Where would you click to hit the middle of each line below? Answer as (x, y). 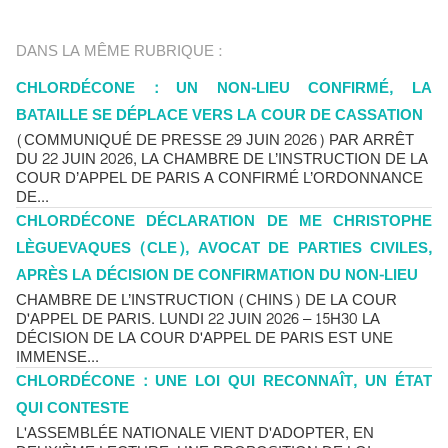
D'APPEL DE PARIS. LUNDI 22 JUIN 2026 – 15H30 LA (198, 319)
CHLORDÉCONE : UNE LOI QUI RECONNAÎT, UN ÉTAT (224, 381)
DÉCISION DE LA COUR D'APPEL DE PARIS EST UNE (204, 338)
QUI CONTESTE (72, 408)
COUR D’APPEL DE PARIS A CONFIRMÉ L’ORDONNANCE (219, 178)
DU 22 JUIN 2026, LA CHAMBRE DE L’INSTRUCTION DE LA (222, 159)
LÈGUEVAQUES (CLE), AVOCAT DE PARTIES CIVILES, (224, 248)
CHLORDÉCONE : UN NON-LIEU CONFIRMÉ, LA (224, 88)
